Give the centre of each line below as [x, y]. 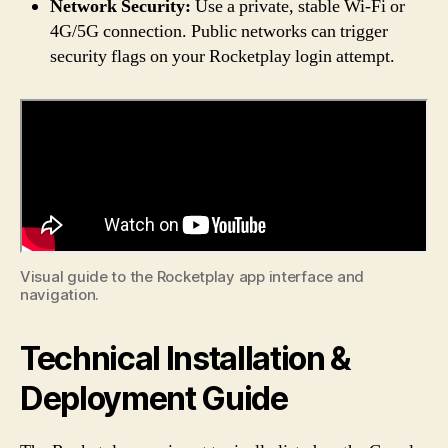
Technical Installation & [185, 358]
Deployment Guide [154, 398]
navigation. [60, 294]
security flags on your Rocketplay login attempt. [222, 56]
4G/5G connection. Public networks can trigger [219, 31]
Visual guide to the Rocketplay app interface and [192, 276]
